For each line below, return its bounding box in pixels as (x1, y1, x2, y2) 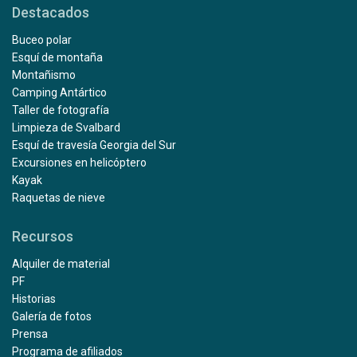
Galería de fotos (12, 309, 92, 323)
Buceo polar (12, 33, 72, 46)
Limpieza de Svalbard (12, 120, 120, 134)
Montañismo (12, 68, 76, 81)
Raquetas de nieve (12, 190, 105, 204)
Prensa (12, 327, 48, 340)
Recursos (12, 227, 73, 245)
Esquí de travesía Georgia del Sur (12, 138, 176, 151)
